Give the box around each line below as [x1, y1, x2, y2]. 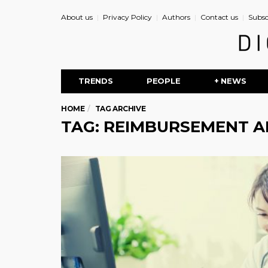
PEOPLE [146, 76, 181, 86]
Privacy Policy [103, 13, 152, 22]
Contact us [200, 13, 238, 22]
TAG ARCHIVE [95, 104, 146, 113]
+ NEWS [214, 76, 246, 86]
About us [61, 13, 93, 22]
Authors [162, 13, 190, 22]
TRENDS [78, 76, 113, 86]
